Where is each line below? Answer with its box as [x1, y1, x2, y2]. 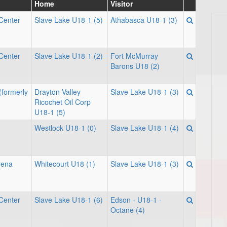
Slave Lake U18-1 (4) [110, 123, 179, 133]
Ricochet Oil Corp [34, 97, 91, 107]
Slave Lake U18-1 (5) [34, 15, 103, 25]
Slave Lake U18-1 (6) [34, 195, 103, 205]
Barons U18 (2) [110, 61, 160, 71]
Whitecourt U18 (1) [34, 159, 95, 169]
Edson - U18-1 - [110, 195, 162, 205]
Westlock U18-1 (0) [34, 123, 96, 133]
